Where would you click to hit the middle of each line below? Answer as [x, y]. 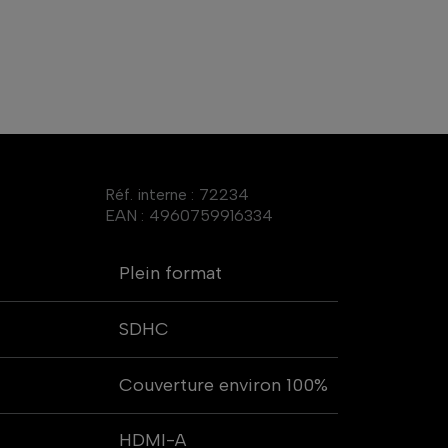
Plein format [171, 272]
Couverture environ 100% [224, 384]
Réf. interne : [150, 194]
